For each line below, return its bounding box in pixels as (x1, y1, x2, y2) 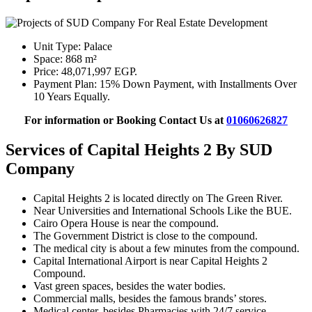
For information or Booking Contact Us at (24, 114, 226, 127)
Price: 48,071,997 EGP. (33, 65, 137, 78)
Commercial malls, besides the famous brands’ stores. (33, 292, 267, 304)
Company (6, 159, 75, 178)
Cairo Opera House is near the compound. (33, 217, 219, 229)
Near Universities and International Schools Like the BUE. (33, 204, 292, 217)
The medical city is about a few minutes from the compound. (33, 242, 299, 254)
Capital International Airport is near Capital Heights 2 (33, 254, 267, 267)
